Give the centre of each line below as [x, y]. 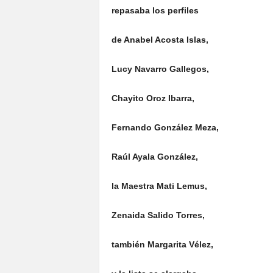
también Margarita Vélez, [162, 244]
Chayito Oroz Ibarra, [153, 98]
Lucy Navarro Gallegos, [160, 69]
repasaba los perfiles [155, 10]
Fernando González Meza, [165, 127]
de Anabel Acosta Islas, [160, 40]
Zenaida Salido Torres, [158, 215]
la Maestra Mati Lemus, [159, 186]
